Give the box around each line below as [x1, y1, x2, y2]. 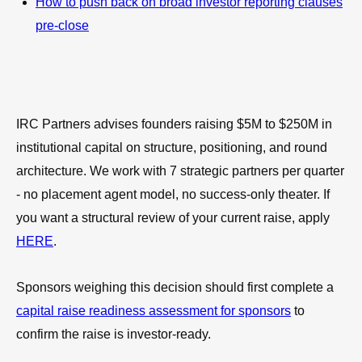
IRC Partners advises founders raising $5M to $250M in [16, 116, 332, 131]
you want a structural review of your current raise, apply [16, 210, 330, 225]
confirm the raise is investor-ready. [16, 326, 211, 341]
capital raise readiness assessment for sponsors [16, 303, 291, 318]
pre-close [36, 18, 89, 32]
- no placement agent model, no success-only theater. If [16, 187, 330, 201]
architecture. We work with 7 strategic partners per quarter [16, 163, 344, 178]
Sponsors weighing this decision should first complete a [16, 280, 334, 294]
